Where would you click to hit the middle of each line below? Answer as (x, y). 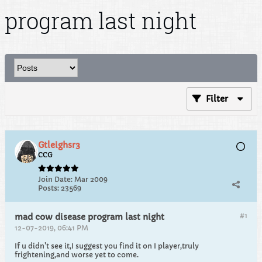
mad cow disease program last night (89, 217)
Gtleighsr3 (59, 145)
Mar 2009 (91, 179)
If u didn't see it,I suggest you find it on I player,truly (107, 246)
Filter (217, 99)
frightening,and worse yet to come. (77, 255)
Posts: (49, 188)
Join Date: (55, 179)
